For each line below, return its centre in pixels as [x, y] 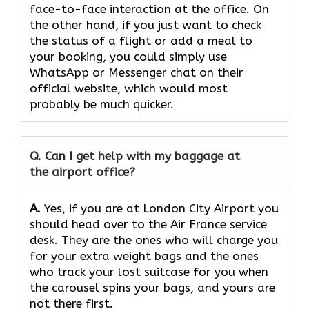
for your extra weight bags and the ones [144, 256]
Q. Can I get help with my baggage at [135, 156]
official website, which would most [129, 89]
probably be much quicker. [102, 104]
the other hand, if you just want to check [146, 25]
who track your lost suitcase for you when [149, 272]
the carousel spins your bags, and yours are [152, 288]
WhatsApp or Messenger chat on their [137, 73]
